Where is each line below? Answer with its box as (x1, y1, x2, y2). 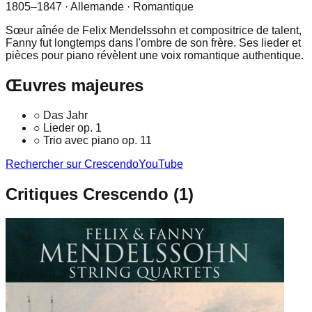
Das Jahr (43, 109, 88, 121)
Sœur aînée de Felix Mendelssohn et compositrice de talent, (6, 24, 302, 36)
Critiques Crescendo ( (6, 184, 179, 203)
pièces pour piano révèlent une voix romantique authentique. (6, 49, 304, 61)
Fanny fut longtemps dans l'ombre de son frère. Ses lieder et (6, 36, 301, 49)
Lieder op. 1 (43, 121, 102, 134)
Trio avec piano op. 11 (43, 134, 152, 146)
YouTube (139, 157, 183, 170)
